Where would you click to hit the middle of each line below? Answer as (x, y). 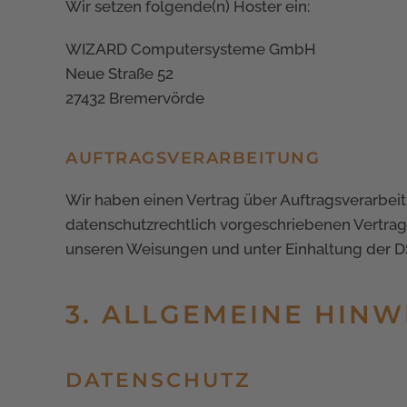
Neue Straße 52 (119, 73)
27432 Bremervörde (135, 98)
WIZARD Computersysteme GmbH (191, 49)
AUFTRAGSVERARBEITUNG (193, 158)
